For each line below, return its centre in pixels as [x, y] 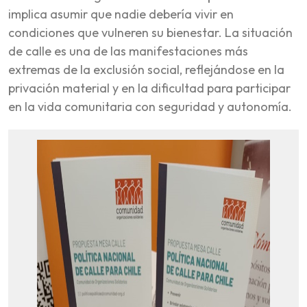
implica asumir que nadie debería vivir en [121, 14]
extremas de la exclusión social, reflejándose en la [146, 69]
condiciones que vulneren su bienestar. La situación [150, 32]
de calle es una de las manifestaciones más [128, 51]
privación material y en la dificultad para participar [149, 88]
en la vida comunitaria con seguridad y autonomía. [150, 106]
